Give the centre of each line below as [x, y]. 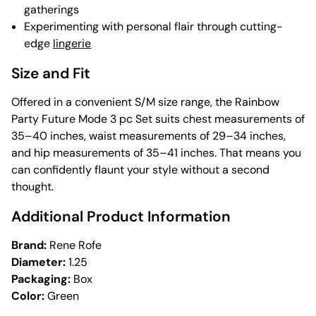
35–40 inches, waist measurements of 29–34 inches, [148, 136]
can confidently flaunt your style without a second [140, 170]
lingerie [72, 44]
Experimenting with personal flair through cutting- [153, 27]
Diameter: [38, 262]
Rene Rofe [74, 245]
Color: [28, 296]
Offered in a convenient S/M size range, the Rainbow [145, 102]
